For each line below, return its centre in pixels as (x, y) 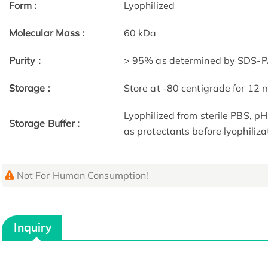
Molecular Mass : (47, 33)
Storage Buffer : (44, 124)
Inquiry (33, 228)
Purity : (25, 61)
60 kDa (140, 33)
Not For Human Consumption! (83, 176)
